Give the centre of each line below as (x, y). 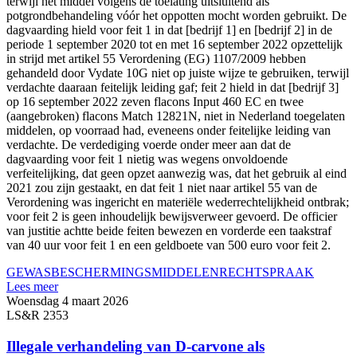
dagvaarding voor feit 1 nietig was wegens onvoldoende (147, 159)
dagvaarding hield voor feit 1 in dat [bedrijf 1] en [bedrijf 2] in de (169, 30)
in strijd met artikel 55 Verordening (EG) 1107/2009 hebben (156, 59)
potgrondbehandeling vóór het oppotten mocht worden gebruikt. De (177, 16)
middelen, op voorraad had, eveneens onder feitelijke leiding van (169, 131)
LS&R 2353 (37, 316)
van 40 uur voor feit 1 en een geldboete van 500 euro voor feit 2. (169, 245)
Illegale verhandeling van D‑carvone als (135, 346)
